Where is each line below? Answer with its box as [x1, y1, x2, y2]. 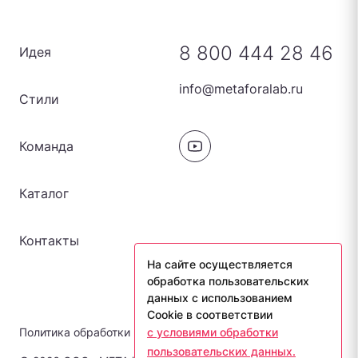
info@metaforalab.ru [179, 81, 303, 97]
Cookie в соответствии [147, 308, 272, 321]
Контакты [19, 233, 79, 249]
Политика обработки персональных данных [19, 325, 258, 339]
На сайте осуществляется [147, 257, 292, 271]
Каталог [19, 185, 69, 201]
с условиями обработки [147, 325, 278, 339]
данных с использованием [147, 291, 292, 304]
